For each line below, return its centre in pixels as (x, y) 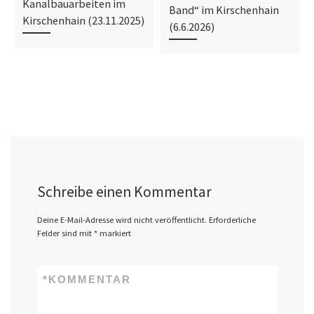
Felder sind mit (65, 233)
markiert (114, 233)
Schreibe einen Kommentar (124, 191)
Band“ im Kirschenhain (224, 10)
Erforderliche (232, 219)
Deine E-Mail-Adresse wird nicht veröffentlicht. (122, 219)
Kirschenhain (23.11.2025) (83, 21)
